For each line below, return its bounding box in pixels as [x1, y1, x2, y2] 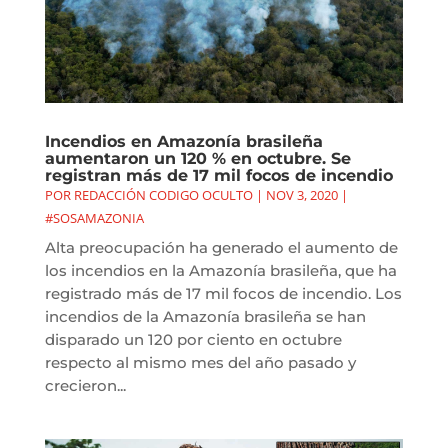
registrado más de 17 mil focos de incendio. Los [44, 284, 402, 304]
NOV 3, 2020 [265, 186, 338, 205]
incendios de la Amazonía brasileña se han [44, 307, 366, 327]
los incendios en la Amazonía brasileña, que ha [44, 261, 397, 281]
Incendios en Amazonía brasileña [44, 132, 323, 152]
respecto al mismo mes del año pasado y [44, 353, 356, 373]
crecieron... [44, 376, 126, 396]
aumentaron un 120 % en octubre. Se [44, 149, 351, 169]
